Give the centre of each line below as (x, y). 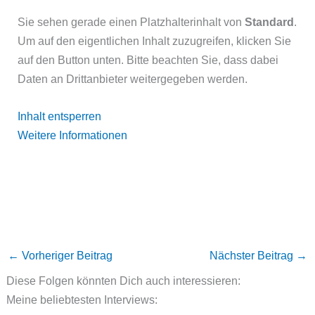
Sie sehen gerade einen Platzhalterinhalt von (131, 22)
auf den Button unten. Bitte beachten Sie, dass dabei (148, 60)
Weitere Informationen (73, 135)
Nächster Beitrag (253, 256)
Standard (270, 22)
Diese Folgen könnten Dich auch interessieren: (123, 281)
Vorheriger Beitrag (65, 256)
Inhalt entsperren (60, 116)
